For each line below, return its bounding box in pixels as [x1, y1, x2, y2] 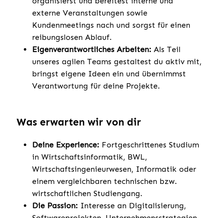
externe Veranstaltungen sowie [32, 8, 147, 18]
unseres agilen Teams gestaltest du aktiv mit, [32, 56, 201, 66]
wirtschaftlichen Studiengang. [32, 189, 143, 199]
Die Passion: [32, 201, 78, 211]
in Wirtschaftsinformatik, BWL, [32, 152, 147, 162]
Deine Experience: [32, 140, 99, 150]
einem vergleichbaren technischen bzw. [32, 177, 177, 186]
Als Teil [151, 44, 181, 54]
